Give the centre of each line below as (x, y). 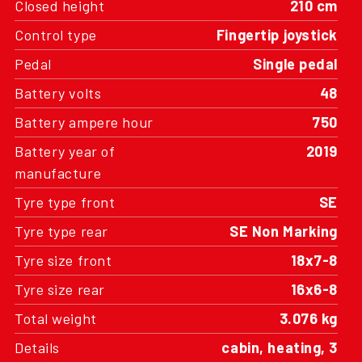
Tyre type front (65, 202)
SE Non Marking (284, 231)
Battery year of (65, 151)
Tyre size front (63, 260)
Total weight (56, 318)
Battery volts (58, 93)
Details (37, 347)
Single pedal (295, 64)
